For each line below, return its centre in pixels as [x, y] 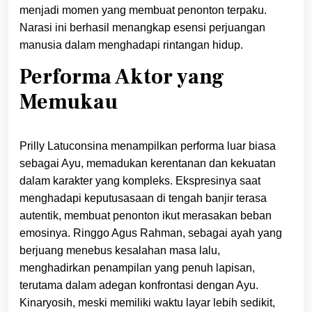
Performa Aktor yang [122, 77]
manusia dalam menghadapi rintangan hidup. [131, 45]
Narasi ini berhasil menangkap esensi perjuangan [142, 27]
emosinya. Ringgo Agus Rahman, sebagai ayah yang [151, 233]
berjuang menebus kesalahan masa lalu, [120, 250]
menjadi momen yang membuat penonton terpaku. [143, 10]
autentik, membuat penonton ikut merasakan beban [146, 215]
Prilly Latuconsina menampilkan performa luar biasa [148, 146]
